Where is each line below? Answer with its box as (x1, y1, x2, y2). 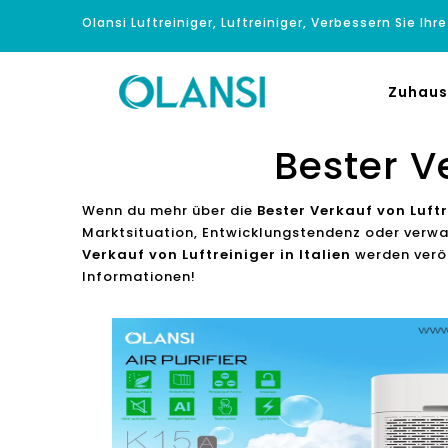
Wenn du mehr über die (82, 201, 257, 220)
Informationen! (82, 267, 196, 286)
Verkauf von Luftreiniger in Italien (82, 245, 351, 264)
